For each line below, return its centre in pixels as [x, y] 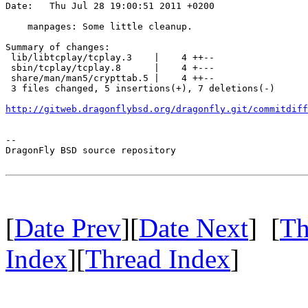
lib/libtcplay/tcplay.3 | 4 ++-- [110, 57]
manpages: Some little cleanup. [99, 26]
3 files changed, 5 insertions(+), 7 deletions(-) [140, 88]
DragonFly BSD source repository [91, 150]
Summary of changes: [58, 47]
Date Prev [68, 228]
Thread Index [158, 258]
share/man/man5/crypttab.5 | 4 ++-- [110, 78]
